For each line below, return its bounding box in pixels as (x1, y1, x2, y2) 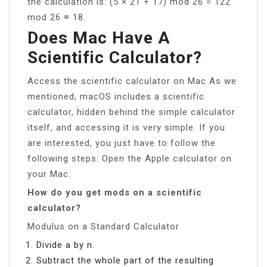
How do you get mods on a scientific (27, 187, 202, 198)
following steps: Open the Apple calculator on (27, 153, 232, 164)
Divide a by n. (36, 239, 95, 250)
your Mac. (27, 168, 71, 179)
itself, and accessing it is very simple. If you (27, 122, 225, 133)
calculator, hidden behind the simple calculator (27, 106, 235, 117)
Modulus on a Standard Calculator (27, 221, 179, 232)
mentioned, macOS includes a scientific (27, 91, 204, 102)
